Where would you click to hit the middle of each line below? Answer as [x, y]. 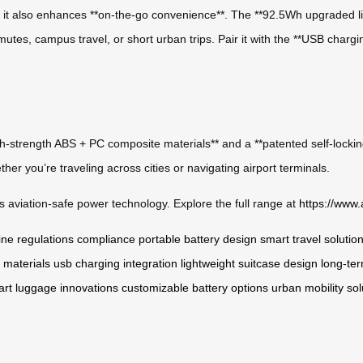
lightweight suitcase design [249, 263]
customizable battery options [195, 287]
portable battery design [198, 239]
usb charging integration [115, 263]
